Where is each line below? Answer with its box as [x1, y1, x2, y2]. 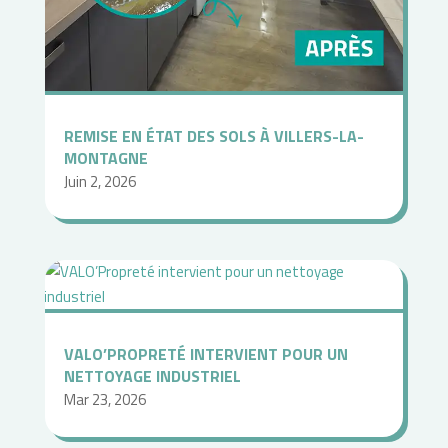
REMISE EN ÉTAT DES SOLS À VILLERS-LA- [63, 124, 364, 149]
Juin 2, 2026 [63, 170, 136, 194]
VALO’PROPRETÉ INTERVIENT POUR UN [63, 342, 348, 367]
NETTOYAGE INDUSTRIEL [63, 364, 241, 389]
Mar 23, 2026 [63, 388, 146, 412]
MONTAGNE [63, 146, 148, 171]
